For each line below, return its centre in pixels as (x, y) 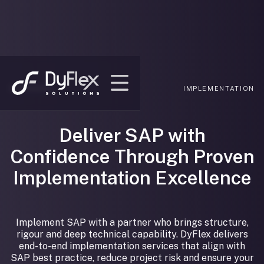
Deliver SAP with (132, 135)
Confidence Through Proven (132, 156)
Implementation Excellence (132, 178)
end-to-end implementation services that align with (132, 246)
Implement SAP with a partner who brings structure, (132, 222)
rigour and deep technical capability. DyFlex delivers (132, 234)
